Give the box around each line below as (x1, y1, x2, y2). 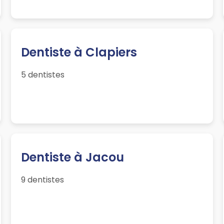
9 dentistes (21, 174, 64, 186)
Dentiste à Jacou (21, 149, 124, 166)
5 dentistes (21, 69, 65, 81)
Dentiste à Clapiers (21, 44, 137, 61)
